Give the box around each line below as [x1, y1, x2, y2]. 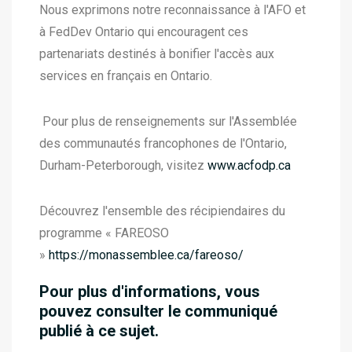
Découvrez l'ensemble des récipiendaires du [39, 203, 285, 218]
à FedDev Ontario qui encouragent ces [39, 24, 248, 39]
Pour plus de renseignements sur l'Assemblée [39, 114, 297, 129]
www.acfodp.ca [207, 158, 291, 173]
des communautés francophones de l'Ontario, [39, 136, 287, 151]
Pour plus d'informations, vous [39, 282, 260, 301]
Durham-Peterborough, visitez [39, 158, 204, 173]
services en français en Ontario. [39, 68, 212, 83]
